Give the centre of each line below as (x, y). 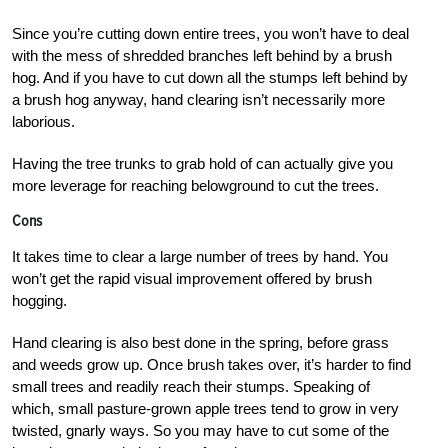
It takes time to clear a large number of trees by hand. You (200, 257)
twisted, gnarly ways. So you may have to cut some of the (200, 431)
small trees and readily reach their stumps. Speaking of (191, 387)
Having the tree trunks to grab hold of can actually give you (202, 164)
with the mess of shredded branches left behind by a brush (202, 56)
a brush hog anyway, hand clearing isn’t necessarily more (198, 100)
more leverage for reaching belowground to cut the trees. (195, 186)
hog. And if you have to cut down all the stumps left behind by (210, 78)
